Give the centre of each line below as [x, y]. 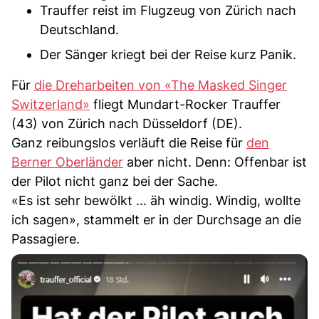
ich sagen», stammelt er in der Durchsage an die [156, 220]
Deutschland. [79, 30]
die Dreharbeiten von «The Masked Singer [161, 85]
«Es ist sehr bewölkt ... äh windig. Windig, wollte [156, 200]
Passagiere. [46, 239]
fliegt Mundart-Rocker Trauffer [185, 104]
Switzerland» [51, 104]
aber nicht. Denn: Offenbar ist [215, 162]
